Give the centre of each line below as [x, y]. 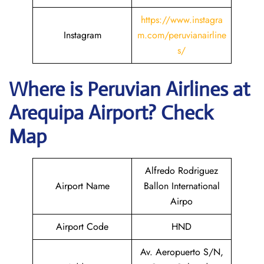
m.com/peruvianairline [181, 35]
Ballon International [181, 186]
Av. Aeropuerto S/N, [181, 252]
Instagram [82, 35]
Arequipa [49, 113]
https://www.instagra [181, 20]
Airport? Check [151, 113]
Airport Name [82, 186]
